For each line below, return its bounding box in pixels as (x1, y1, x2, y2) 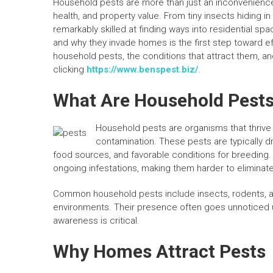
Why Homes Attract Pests (53, 241, 266, 263)
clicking (53, 64, 87, 76)
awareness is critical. (53, 215, 140, 227)
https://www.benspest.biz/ (87, 64, 199, 76)
